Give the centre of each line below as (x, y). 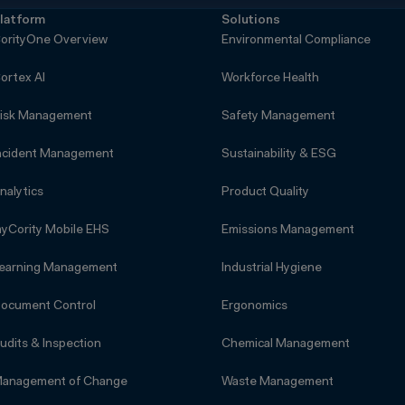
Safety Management (278, 116)
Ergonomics (254, 306)
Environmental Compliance (296, 40)
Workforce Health (270, 78)
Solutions (250, 20)
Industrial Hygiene (271, 268)
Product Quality (265, 192)
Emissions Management (287, 230)
